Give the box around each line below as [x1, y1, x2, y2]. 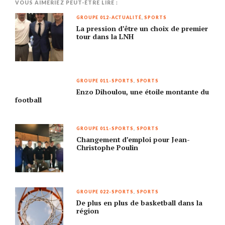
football [15, 95, 42, 104]
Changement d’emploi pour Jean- [76, 135, 190, 144]
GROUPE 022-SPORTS [76, 189, 134, 194]
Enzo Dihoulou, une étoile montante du [76, 87, 209, 96]
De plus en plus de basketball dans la [76, 198, 203, 207]
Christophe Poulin [76, 143, 139, 152]
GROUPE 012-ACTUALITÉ [76, 15, 142, 20]
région [76, 206, 99, 215]
